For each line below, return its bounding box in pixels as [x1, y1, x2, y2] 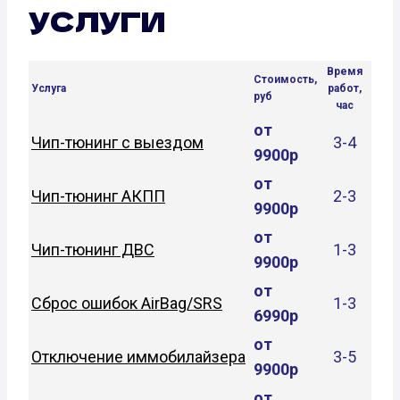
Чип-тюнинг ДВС [31, 239, 154, 259]
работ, [328, 81, 362, 95]
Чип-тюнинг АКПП [31, 186, 165, 205]
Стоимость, [254, 72, 317, 86]
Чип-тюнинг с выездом [31, 132, 204, 152]
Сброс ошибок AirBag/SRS [31, 293, 222, 312]
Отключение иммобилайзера [31, 346, 246, 366]
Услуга [31, 81, 66, 95]
